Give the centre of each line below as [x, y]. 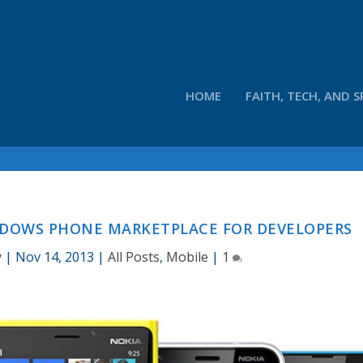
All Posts [133, 257]
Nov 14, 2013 [54, 257]
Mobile [187, 257]
